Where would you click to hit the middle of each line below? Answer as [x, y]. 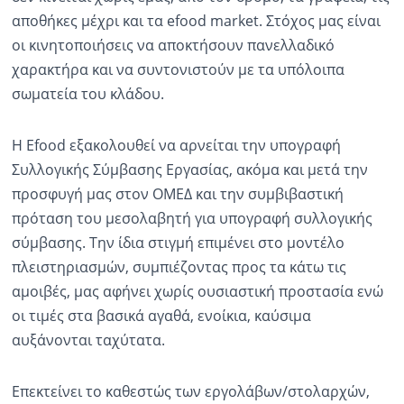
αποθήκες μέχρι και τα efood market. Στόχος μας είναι [196, 21]
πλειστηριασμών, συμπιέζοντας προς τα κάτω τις [179, 267]
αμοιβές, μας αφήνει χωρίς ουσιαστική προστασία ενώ [197, 292]
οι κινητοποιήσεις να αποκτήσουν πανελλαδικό [173, 46]
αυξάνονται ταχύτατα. [88, 340]
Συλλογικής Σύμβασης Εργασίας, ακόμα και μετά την [189, 170]
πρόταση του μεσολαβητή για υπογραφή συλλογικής [192, 219]
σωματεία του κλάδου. [87, 94]
